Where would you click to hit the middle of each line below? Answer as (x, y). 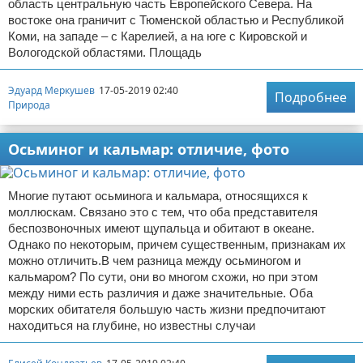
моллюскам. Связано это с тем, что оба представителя (163, 212)
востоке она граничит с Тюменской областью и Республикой (176, 20)
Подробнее (311, 97)
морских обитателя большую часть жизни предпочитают (167, 309)
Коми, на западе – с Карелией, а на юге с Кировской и (158, 36)
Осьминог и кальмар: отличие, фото (149, 149)
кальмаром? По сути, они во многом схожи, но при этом (163, 277)
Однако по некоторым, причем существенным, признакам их (177, 244)
